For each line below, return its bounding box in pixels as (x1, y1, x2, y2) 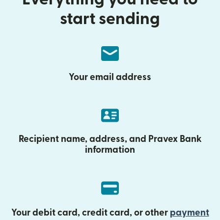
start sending (60, 10, 160, 27)
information (85, 145, 135, 155)
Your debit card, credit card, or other (11, 208, 170, 218)
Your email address (69, 72, 151, 82)
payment (169, 208, 209, 218)
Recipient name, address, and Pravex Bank (18, 134, 202, 144)
